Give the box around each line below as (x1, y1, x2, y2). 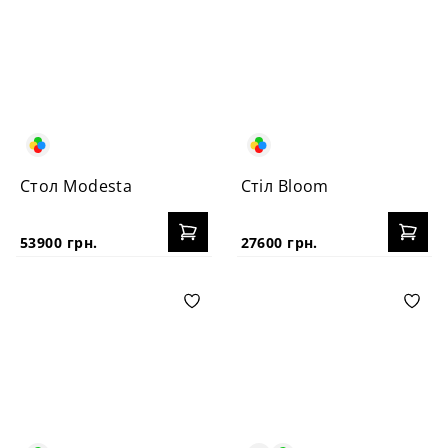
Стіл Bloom (240, 175, 329, 197)
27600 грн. (240, 233, 318, 252)
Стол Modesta (20, 175, 133, 197)
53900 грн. (20, 233, 98, 252)
